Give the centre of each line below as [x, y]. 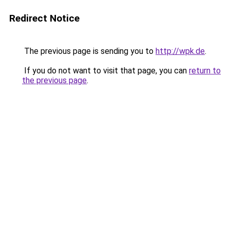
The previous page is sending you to [89, 51]
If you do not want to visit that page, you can [106, 71]
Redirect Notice [44, 18]
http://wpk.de [180, 51]
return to [205, 71]
